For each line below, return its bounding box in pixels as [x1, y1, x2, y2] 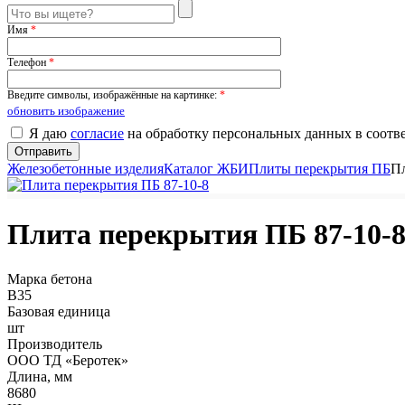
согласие [71, 126, 124, 141]
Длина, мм [7, 368, 72, 384]
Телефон [7, 56, 49, 69]
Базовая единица [7, 303, 110, 319]
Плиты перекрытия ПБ [249, 161, 391, 176]
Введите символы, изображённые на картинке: [7, 89, 220, 101]
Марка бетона [7, 270, 92, 287]
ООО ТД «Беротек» [7, 352, 128, 368]
